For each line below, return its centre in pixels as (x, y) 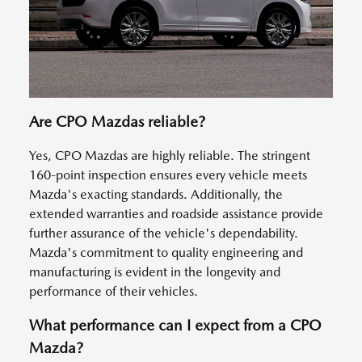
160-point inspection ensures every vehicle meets (168, 175)
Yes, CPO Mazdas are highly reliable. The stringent (170, 155)
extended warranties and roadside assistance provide (176, 213)
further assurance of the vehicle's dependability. (164, 233)
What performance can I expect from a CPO (175, 325)
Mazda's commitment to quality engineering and (166, 252)
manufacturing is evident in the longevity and (155, 271)
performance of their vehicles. (115, 291)
